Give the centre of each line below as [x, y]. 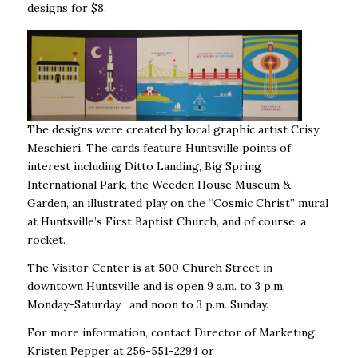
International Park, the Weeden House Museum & [159, 185]
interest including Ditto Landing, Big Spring [144, 167]
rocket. [46, 240]
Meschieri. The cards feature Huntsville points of [159, 148]
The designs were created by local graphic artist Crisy [173, 130]
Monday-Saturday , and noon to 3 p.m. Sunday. [147, 305]
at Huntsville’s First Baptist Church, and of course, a [166, 222]
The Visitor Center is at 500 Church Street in [149, 268]
